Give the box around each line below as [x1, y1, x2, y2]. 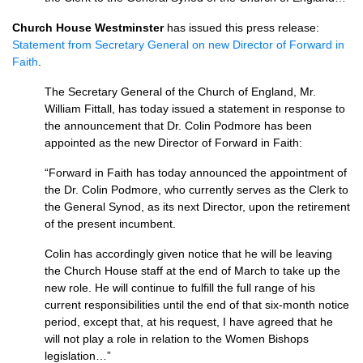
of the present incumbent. [45, 217, 176, 230]
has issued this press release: [164, 21, 319, 34]
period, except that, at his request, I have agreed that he [45, 315, 333, 328]
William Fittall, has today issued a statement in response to [45, 102, 345, 115]
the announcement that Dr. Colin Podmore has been [45, 119, 312, 132]
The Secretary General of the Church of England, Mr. [45, 85, 316, 98]
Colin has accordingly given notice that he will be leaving [45, 247, 332, 260]
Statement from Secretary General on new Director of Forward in [12, 38, 344, 51]
